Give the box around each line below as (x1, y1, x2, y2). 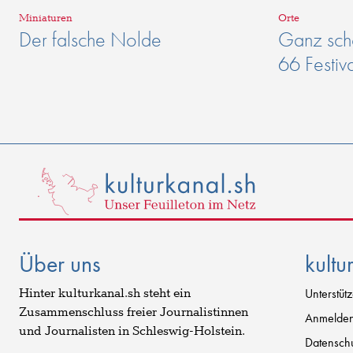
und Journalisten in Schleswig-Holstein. (19, 322, 245, 340)
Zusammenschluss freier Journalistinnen (19, 303, 248, 321)
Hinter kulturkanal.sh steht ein (19, 284, 191, 302)
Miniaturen (19, 12, 72, 26)
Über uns (19, 248, 101, 279)
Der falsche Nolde (19, 26, 162, 54)
